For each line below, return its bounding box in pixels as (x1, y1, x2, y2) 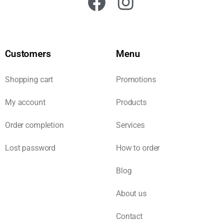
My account (5, 97, 46, 107)
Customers (5, 48, 51, 59)
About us (116, 188, 147, 198)
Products (116, 97, 147, 107)
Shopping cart (5, 74, 54, 84)
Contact (116, 211, 143, 221)
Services (116, 120, 145, 130)
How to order (116, 143, 160, 153)
